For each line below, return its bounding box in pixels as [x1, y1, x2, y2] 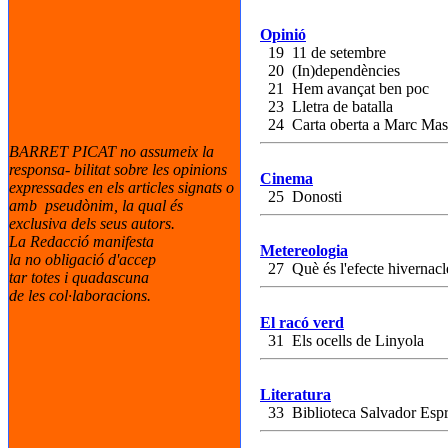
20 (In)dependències [260, 62, 400, 79]
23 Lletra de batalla [260, 98, 393, 115]
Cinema [260, 170, 313, 187]
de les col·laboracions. [9, 287, 151, 304]
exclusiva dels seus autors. [9, 215, 175, 232]
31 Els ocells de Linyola [260, 332, 424, 349]
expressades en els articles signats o [9, 179, 234, 196]
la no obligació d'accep [9, 251, 156, 268]
